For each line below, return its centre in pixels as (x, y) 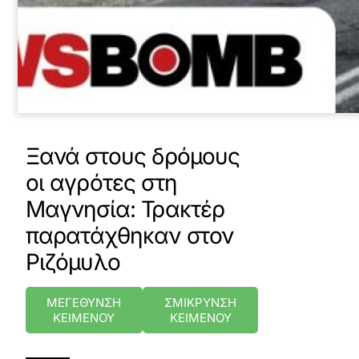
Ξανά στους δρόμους (133, 156)
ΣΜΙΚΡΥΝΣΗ (201, 303)
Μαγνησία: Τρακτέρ (125, 209)
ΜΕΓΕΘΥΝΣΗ (84, 303)
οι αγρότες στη (101, 183)
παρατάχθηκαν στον (129, 236)
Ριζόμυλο (73, 262)
